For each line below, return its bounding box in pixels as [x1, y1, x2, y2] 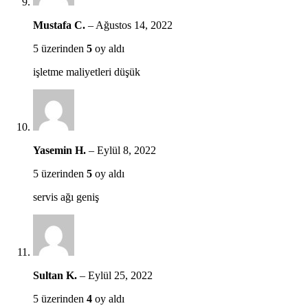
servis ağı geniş [33, 190, 99, 203]
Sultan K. [33, 269, 80, 281]
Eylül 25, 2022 [88, 269, 153, 281]
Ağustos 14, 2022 [96, 19, 173, 31]
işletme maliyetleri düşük [33, 65, 140, 78]
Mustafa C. [33, 19, 88, 31]
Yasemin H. [33, 144, 89, 156]
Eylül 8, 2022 [97, 144, 156, 156]
